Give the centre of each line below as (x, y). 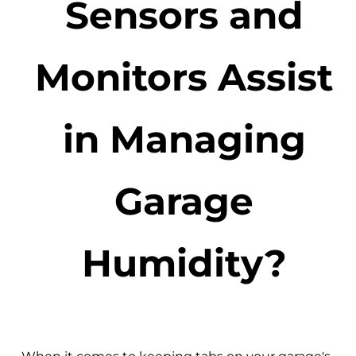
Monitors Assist (184, 77)
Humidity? (184, 263)
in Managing (184, 139)
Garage (184, 201)
